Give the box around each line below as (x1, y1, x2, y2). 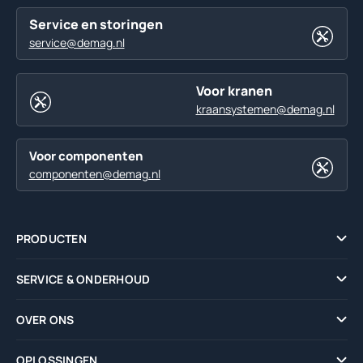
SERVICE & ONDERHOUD (15, 271, 151, 287)
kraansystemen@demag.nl (195, 100, 335, 117)
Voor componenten (28, 147, 143, 165)
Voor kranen (195, 81, 272, 100)
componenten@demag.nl (28, 166, 160, 182)
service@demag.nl (28, 35, 125, 51)
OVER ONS (15, 311, 75, 327)
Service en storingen (28, 15, 163, 34)
